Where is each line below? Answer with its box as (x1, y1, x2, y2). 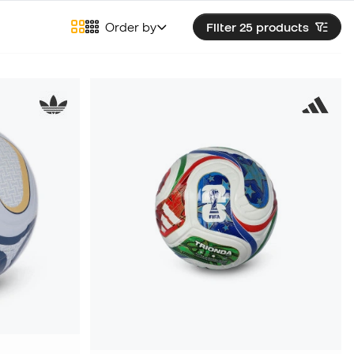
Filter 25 (206, 20, 256, 34)
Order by (105, 20, 156, 34)
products (256, 20, 309, 34)
